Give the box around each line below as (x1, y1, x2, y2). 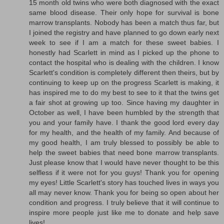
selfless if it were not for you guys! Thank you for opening (29, 168, 219, 176)
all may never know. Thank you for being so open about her (29, 188, 219, 196)
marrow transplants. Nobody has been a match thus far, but (29, 18, 219, 26)
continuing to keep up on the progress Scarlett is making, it (29, 78, 219, 86)
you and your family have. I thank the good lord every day (29, 118, 219, 126)
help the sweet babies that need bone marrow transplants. (29, 148, 219, 156)
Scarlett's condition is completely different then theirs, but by (29, 68, 219, 76)
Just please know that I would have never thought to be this (29, 158, 219, 166)
